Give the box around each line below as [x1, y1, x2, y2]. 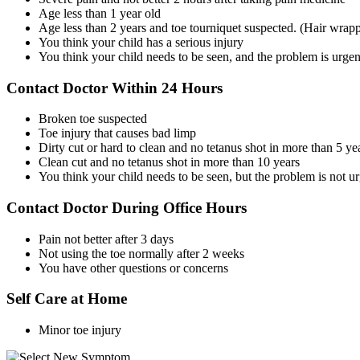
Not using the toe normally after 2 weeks [39, 246, 244, 260]
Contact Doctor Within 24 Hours [6, 79, 223, 96]
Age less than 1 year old [39, 6, 161, 20]
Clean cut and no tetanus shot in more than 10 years [39, 155, 300, 170]
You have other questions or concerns [39, 260, 228, 275]
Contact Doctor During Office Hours [6, 199, 247, 217]
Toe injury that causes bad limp [39, 126, 196, 141]
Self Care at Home [6, 290, 127, 308]
